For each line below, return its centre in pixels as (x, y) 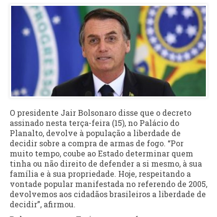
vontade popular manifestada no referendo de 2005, (108, 184)
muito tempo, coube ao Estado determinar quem (101, 153)
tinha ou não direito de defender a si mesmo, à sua (106, 163)
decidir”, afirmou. (43, 204)
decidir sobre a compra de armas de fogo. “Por (97, 143)
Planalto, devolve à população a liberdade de (95, 133)
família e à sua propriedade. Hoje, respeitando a (100, 173)
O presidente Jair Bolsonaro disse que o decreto (101, 112)
